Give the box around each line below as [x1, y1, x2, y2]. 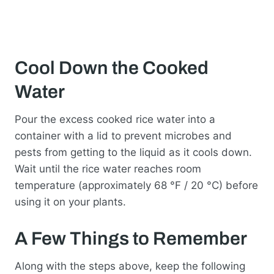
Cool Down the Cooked [15, 57, 209, 78]
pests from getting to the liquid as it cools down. [15, 146, 252, 158]
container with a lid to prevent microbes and [15, 129, 232, 142]
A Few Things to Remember [15, 228, 247, 248]
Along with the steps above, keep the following [15, 259, 245, 272]
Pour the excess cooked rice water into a [15, 113, 215, 125]
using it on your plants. [15, 195, 126, 208]
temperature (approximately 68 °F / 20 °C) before [15, 179, 258, 191]
